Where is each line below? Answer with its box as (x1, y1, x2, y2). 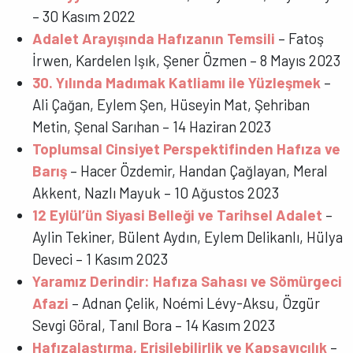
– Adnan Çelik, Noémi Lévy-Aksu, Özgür (69, 294, 321, 313)
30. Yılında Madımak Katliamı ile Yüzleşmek (32, 73, 321, 92)
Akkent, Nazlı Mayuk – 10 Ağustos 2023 (32, 184, 280, 203)
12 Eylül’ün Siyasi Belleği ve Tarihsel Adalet (32, 206, 323, 225)
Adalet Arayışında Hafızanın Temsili (32, 29, 276, 48)
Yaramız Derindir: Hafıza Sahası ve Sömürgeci (32, 272, 343, 291)
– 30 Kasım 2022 (32, 7, 136, 26)
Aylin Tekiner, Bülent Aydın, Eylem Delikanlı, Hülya (32, 228, 344, 247)
